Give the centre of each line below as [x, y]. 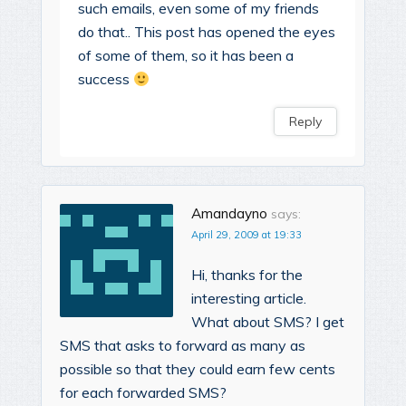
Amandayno [229, 214]
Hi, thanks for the [247, 275]
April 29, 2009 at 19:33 [246, 235]
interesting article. [249, 299]
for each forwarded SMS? [143, 393]
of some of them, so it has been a [186, 56]
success [106, 79]
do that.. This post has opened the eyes [207, 32]
